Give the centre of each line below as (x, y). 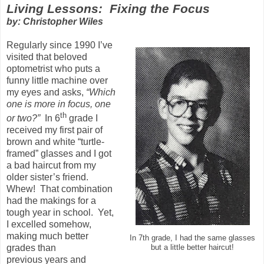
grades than (31, 247)
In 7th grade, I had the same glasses (192, 238)
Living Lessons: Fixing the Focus (108, 9)
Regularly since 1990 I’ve (60, 45)
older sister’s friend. (49, 177)
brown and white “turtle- (55, 141)
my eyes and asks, (46, 92)
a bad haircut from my (51, 165)
